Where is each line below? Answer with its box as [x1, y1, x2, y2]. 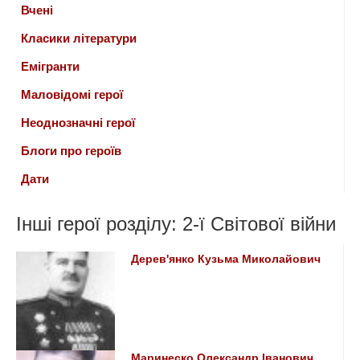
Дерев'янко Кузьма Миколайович [131, 252, 321, 265]
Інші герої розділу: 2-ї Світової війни [16, 212, 336, 235]
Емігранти [21, 59, 80, 73]
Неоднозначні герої [21, 115, 135, 129]
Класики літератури [21, 31, 137, 45]
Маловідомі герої [21, 87, 123, 101]
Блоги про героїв [21, 143, 121, 157]
